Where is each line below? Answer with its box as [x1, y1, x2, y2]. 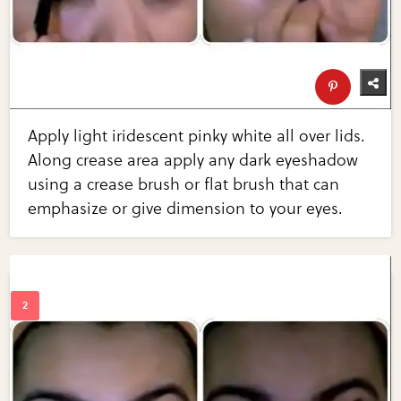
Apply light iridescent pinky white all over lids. [28, 126, 366, 147]
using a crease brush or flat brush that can [28, 175, 340, 195]
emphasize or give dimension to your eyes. [28, 199, 344, 219]
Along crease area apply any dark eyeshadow [28, 150, 359, 171]
